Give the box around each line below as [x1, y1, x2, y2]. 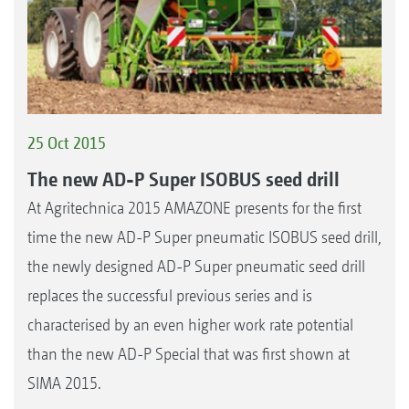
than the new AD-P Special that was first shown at [27, 343, 350, 363]
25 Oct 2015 [27, 133, 106, 153]
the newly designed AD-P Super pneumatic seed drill [27, 256, 365, 276]
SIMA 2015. [27, 372, 101, 393]
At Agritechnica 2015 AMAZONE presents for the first [27, 197, 362, 217]
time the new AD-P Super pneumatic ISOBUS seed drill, [27, 226, 382, 246]
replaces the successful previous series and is [27, 285, 312, 305]
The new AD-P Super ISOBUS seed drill [27, 166, 340, 191]
